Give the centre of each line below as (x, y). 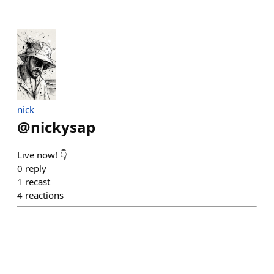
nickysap (63, 127)
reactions (44, 195)
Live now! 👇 (42, 154)
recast (38, 181)
